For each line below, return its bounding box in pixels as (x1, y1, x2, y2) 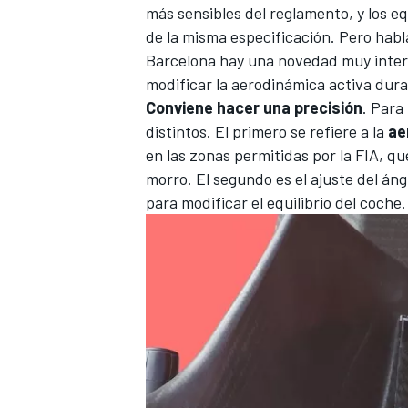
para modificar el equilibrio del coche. (146, 192, 406, 213)
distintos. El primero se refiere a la (146, 121, 388, 142)
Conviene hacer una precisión (146, 97, 362, 118)
